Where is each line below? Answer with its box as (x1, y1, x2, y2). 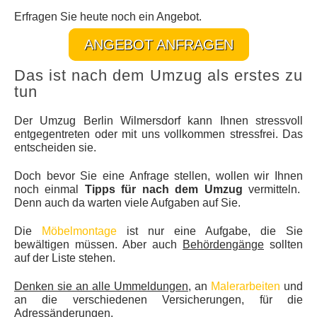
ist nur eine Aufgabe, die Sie (117, 224, 303, 237)
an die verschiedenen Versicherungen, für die (14, 293, 303, 306)
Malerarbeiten (211, 279, 280, 292)
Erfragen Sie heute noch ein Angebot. (14, 10, 202, 23)
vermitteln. (242, 183, 304, 195)
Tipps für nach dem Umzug (84, 183, 243, 195)
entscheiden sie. (14, 141, 96, 154)
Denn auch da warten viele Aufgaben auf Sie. (14, 196, 241, 209)
